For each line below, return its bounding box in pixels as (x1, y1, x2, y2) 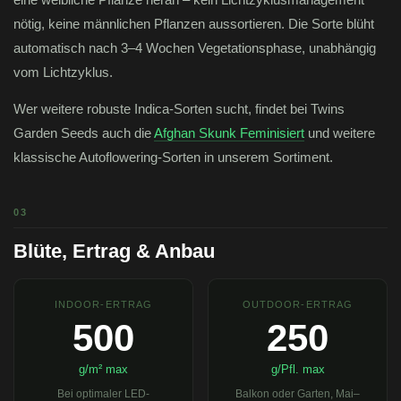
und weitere (304, 125, 375, 141)
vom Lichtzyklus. (13, 64, 113, 81)
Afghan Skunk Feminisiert (154, 125, 304, 141)
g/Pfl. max (270, 363, 325, 377)
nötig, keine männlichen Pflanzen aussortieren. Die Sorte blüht (13, 16, 374, 32)
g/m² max (79, 363, 128, 377)
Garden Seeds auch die (13, 125, 154, 141)
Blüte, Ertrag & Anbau (13, 240, 215, 263)
